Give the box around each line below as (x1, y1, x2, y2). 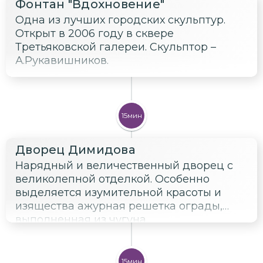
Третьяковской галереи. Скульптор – (15, 40, 216, 53)
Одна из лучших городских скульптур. (15, 13, 225, 26)
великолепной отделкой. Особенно (15, 172, 210, 186)
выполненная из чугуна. (15, 213, 148, 226)
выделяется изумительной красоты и (15, 186, 221, 199)
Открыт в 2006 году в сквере (15, 26, 174, 40)
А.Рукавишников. (15, 53, 109, 67)
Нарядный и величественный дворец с (15, 159, 233, 172)
